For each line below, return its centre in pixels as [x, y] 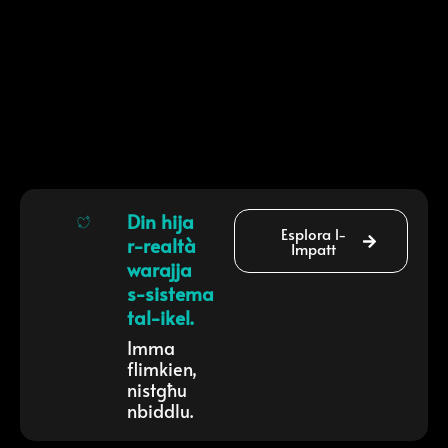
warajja [159, 269]
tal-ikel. [160, 317]
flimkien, [162, 369]
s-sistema [170, 293]
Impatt [313, 249]
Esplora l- [313, 234]
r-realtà [161, 245]
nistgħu [157, 390]
